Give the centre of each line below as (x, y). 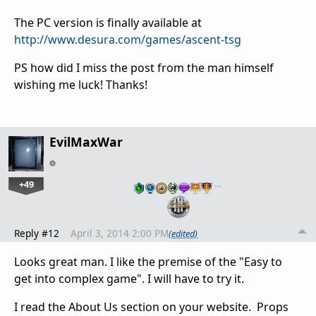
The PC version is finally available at (108, 22)
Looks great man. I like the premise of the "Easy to (148, 262)
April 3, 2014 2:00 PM (120, 233)
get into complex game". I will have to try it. (129, 279)
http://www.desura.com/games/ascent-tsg (128, 39)
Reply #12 (37, 233)
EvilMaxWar (86, 141)
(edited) (183, 233)
